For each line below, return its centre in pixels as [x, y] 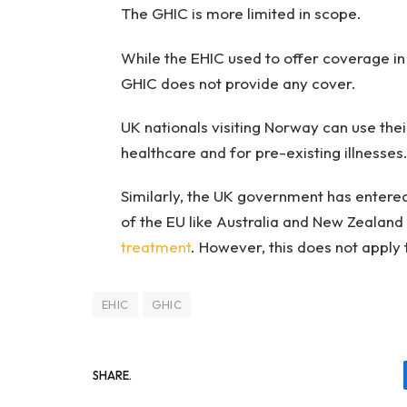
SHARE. [112, 375]
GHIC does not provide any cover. [240, 83]
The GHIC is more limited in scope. [241, 14]
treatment [155, 247]
